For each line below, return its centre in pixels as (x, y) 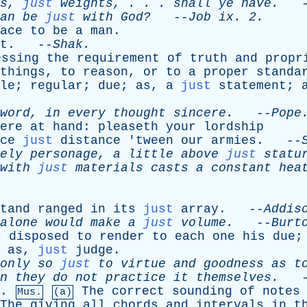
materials (109, 168)
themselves (234, 278)
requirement (118, 58)
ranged (60, 209)
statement (253, 86)
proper (226, 72)
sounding (202, 291)
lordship (234, 127)
